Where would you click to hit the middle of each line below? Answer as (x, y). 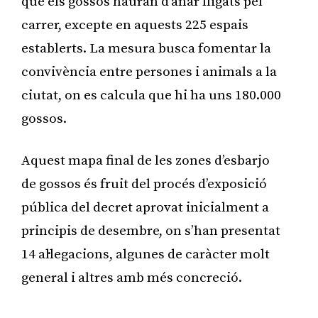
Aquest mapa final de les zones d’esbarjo (146, 160)
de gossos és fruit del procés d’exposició (144, 184)
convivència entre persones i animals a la (149, 72)
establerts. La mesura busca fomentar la (146, 48)
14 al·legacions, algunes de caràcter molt (146, 254)
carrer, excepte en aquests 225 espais (135, 25)
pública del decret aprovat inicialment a (145, 207)
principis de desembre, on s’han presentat (151, 231)
